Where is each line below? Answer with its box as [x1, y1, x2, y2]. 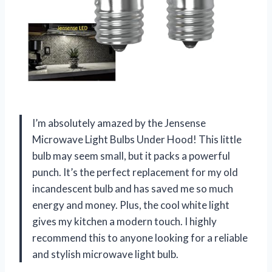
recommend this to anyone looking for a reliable [32, 231, 248, 244]
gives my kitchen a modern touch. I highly [32, 214, 217, 228]
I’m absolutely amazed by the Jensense [32, 116, 206, 129]
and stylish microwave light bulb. [32, 247, 178, 260]
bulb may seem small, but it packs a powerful [32, 149, 230, 162]
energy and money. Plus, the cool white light [32, 198, 229, 211]
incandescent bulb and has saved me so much [32, 182, 233, 195]
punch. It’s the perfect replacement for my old [32, 165, 238, 178]
